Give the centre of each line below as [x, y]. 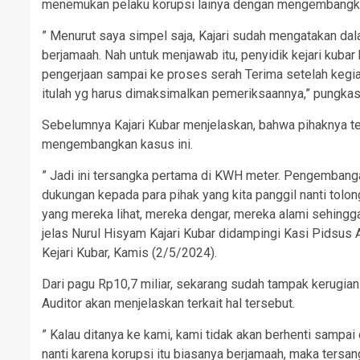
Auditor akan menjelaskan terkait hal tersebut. [168, 303]
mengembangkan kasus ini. [117, 144]
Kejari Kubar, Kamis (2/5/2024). [129, 252]
